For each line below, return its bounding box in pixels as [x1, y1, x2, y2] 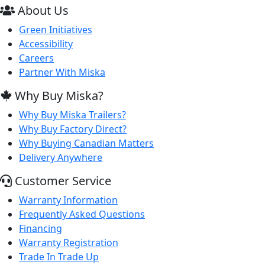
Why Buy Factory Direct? [19, 122, 127, 135]
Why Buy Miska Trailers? [19, 108, 126, 121]
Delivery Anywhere [19, 151, 102, 164]
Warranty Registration [19, 236, 118, 249]
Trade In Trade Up [19, 250, 99, 263]
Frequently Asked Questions [19, 208, 145, 221]
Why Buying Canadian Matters [19, 137, 154, 150]
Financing [19, 222, 62, 235]
